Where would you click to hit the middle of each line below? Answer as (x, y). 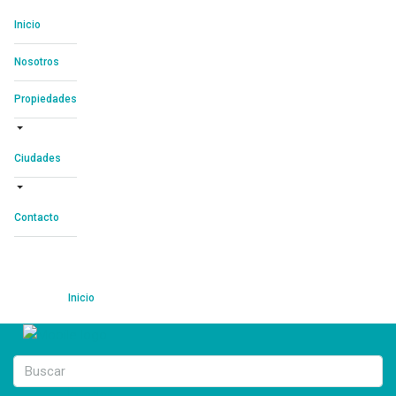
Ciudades (38, 158)
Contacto (37, 217)
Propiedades (46, 99)
